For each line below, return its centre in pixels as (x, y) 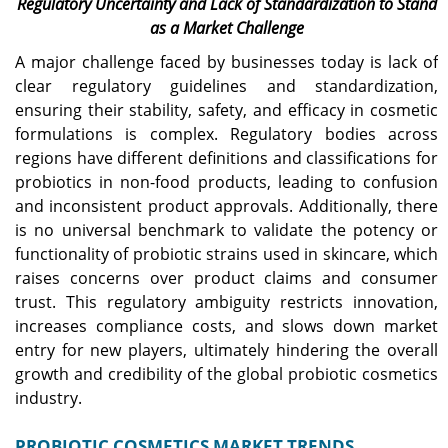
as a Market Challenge (226, 28)
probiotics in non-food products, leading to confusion (226, 182)
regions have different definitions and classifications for (226, 158)
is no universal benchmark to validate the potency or (226, 230)
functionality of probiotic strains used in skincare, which (226, 254)
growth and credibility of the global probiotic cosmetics (226, 374)
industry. (48, 398)
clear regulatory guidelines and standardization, (226, 86)
